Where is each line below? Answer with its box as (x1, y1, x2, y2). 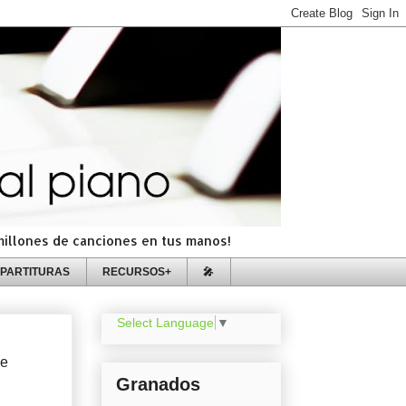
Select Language (117, 315, 214, 331)
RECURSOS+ (101, 266, 171, 277)
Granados (116, 374, 200, 395)
